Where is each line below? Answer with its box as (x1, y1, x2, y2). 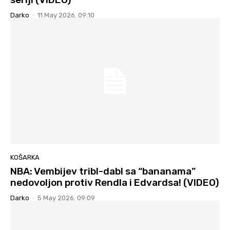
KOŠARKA (10, 153, 40, 161)
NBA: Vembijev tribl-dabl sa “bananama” (10, 165, 196, 177)
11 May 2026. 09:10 (37, 11, 94, 19)
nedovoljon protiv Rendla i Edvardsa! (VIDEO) (10, 176, 219, 188)
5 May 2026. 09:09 (37, 194, 95, 202)
